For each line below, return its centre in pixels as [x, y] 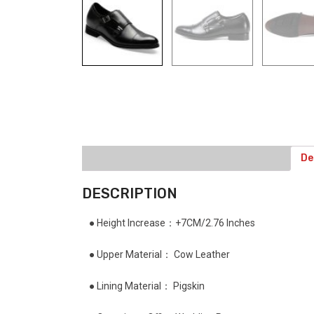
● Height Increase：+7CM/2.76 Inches [172, 223]
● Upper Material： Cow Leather [159, 255]
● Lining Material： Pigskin [147, 286]
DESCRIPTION [130, 194]
